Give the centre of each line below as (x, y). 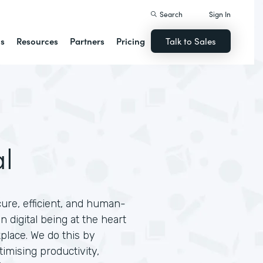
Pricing (131, 41)
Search (171, 14)
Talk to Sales (191, 41)
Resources (38, 41)
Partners (87, 41)
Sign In (220, 14)
